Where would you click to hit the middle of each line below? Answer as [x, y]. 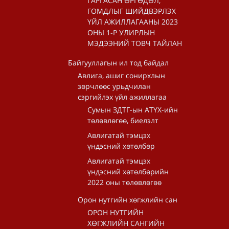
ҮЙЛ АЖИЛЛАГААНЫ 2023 [133, 22]
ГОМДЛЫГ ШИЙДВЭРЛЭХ [132, 11]
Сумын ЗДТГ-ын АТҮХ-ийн [133, 110]
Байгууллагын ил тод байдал [118, 63]
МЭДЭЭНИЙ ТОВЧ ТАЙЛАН [135, 43]
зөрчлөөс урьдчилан [114, 86]
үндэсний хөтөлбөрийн [128, 171]
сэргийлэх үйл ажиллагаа [122, 97]
